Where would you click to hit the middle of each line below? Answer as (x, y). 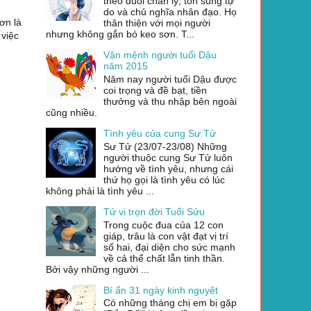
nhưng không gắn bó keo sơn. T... (120, 34)
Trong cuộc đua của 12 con (163, 225)
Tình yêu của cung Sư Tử (159, 133)
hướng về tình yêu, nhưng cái (168, 168)
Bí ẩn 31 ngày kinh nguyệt (160, 290)
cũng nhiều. (72, 112)
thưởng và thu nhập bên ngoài (170, 101)
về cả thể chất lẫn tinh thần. (164, 258)
